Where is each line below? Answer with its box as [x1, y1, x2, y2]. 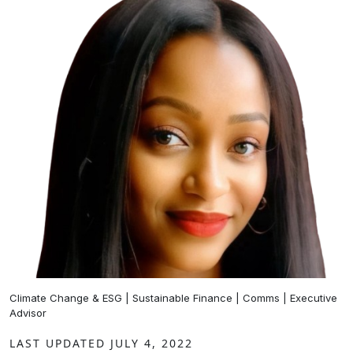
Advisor [9, 307, 46, 319]
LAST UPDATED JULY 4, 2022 [9, 336, 193, 351]
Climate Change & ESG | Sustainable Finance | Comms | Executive [9, 292, 337, 304]
